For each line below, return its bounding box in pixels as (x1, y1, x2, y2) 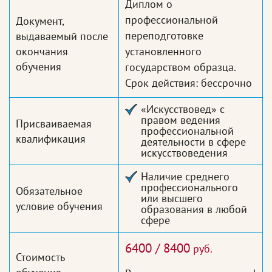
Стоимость (16, 250, 65, 265)
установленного (125, 44, 202, 59)
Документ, (16, 14, 64, 29)
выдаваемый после (16, 29, 108, 44)
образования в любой (141, 202, 247, 217)
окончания (16, 44, 68, 59)
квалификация (16, 132, 86, 146)
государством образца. (125, 60, 236, 75)
